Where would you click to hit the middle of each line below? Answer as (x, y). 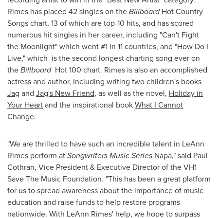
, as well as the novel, (132, 93)
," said (182, 155)
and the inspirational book (89, 105)
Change (21, 117)
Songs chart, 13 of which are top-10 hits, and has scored (100, 23)
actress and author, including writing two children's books (104, 82)
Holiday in (186, 93)
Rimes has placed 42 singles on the (68, 11)
